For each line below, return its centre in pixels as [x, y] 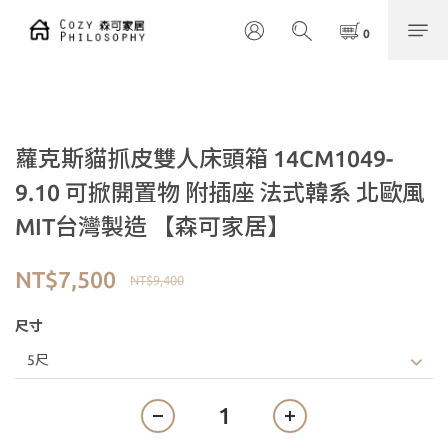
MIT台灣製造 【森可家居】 [152, 226]
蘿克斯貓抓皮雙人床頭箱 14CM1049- [204, 158]
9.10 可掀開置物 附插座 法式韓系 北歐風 [220, 192]
